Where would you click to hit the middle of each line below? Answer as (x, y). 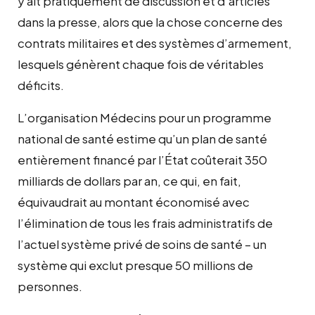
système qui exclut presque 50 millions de (135, 265)
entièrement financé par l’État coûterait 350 (142, 159)
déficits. (41, 85)
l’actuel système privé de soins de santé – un (142, 244)
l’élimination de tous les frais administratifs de (145, 223)
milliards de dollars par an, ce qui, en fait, (129, 180)
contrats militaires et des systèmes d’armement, (155, 43)
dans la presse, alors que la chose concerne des (150, 21)
